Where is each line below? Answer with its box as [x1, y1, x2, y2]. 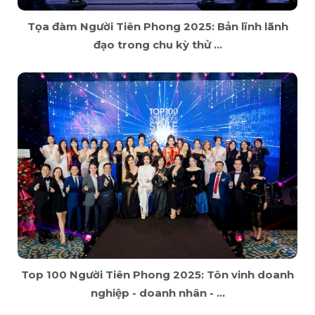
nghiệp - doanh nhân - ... [90, 285, 225, 300]
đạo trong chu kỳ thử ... [93, 37, 222, 51]
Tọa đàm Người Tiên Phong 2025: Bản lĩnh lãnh [27, 19, 288, 33]
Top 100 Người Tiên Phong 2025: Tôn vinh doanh [21, 267, 294, 281]
